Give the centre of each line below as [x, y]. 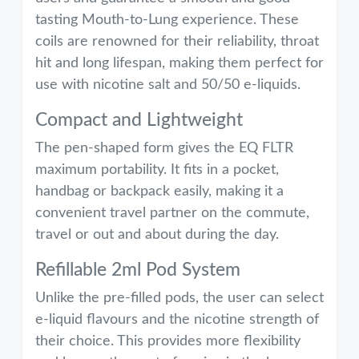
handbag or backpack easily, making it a [159, 192]
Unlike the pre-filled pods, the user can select [179, 298]
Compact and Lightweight [139, 120]
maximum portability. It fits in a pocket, [157, 170]
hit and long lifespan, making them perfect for [179, 63]
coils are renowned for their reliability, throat [177, 42]
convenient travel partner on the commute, [172, 213]
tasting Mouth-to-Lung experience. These [167, 20]
